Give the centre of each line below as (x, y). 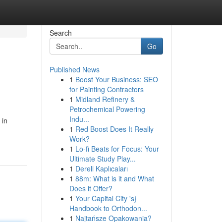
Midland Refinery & (105, 99)
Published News (74, 69)
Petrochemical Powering (107, 109)
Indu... (79, 119)
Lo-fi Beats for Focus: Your (117, 149)
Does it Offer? (91, 188)
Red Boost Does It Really (114, 129)
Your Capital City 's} (106, 198)
